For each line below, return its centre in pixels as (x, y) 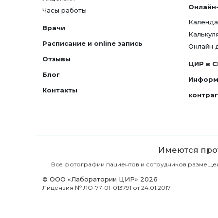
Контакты (60, 90)
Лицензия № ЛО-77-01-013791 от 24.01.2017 (107, 188)
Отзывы (56, 59)
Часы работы (64, 10)
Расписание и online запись (92, 43)
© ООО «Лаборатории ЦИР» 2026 (100, 179)
